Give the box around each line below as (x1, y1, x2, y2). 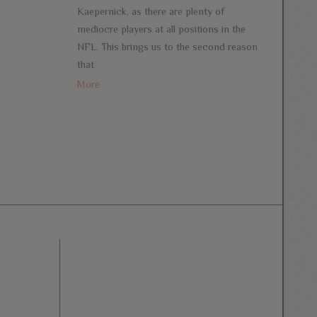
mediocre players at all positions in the (76, 23, 246, 35)
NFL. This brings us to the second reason (76, 40, 258, 52)
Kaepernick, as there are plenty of (76, 5, 224, 17)
